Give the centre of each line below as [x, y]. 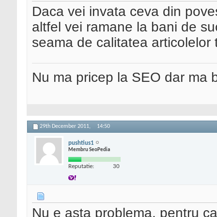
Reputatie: [81, 166]
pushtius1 [81, 143]
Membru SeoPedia [89, 150]
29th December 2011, [66, 127]
